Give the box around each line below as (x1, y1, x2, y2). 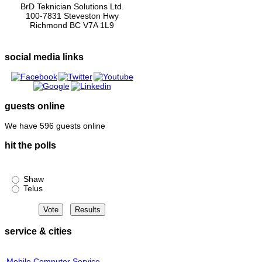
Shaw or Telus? (9, 161, 70, 171)
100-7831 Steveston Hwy (25, 11, 119, 20)
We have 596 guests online (5, 121, 105, 130)
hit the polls (5, 140, 56, 151)
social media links (5, 51, 84, 62)
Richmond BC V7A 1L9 (30, 20, 114, 30)
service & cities (5, 226, 72, 237)
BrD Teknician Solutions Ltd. (20, 1, 124, 11)
